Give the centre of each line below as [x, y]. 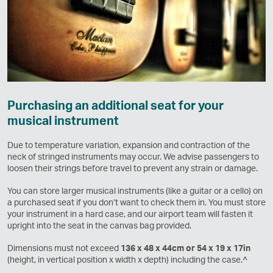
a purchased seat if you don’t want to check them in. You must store [136, 202]
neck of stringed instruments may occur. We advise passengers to [133, 156]
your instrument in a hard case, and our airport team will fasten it [130, 213]
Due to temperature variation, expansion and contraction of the [129, 144]
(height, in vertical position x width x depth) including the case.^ [127, 259]
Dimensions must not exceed [64, 247]
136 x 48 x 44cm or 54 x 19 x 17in [186, 247]
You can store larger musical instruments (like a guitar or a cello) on [135, 190]
